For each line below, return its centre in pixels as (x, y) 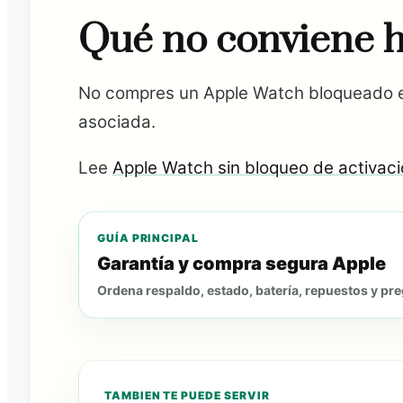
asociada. (116, 121)
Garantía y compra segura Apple (241, 263)
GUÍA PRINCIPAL (148, 237)
